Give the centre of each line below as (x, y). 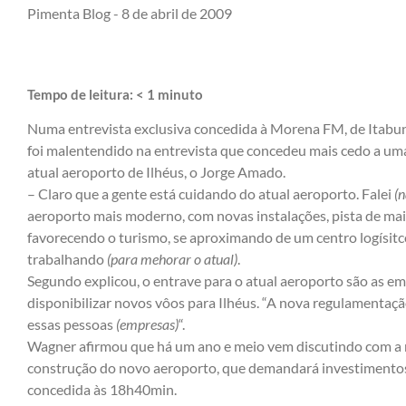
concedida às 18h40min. (102, 389)
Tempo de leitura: (82, 94)
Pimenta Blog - (73, 13)
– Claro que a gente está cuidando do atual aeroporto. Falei (211, 193)
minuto (180, 94)
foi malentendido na (91, 150)
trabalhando (67, 258)
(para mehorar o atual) (172, 258)
